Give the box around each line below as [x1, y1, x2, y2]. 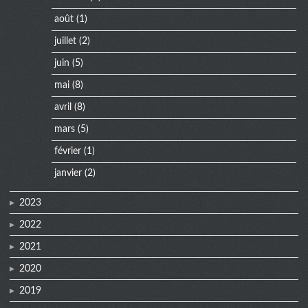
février [54, 146, 81, 156]
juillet [54, 36, 76, 46]
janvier [54, 168, 82, 178]
